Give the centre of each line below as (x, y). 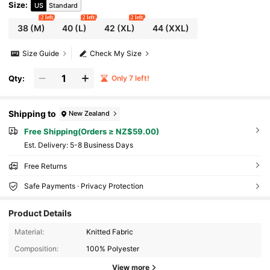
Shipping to (33, 114)
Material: (29, 231)
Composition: (36, 248)
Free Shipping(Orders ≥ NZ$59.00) (91, 131)
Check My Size (116, 54)
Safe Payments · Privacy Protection (83, 186)
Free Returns (45, 166)
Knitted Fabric (110, 231)
